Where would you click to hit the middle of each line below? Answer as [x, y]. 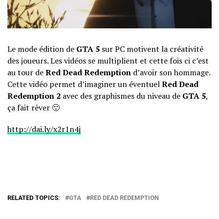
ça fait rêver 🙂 [33, 107]
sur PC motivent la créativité [152, 49]
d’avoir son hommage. [171, 72]
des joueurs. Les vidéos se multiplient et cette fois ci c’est [108, 60]
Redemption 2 [34, 96]
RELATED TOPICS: [34, 197]
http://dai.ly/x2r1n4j [44, 129]
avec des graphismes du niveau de [121, 96]
